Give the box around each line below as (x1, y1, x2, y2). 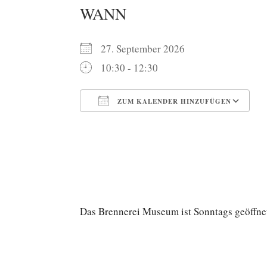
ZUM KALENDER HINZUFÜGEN (115, 97, 232, 107)
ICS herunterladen (101, 120, 178, 134)
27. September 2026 (101, 42, 200, 56)
